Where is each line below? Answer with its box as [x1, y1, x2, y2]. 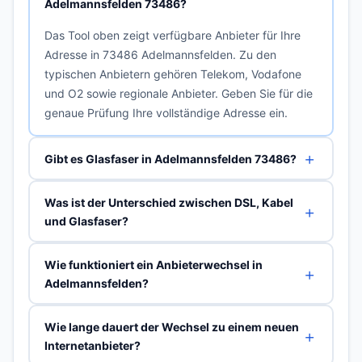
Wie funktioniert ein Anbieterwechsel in [44, 257, 263, 271]
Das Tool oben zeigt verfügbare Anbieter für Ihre [44, 27, 301, 42]
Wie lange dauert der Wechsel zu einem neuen [44, 319, 299, 334]
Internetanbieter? [44, 338, 141, 352]
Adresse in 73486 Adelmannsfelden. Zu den [44, 47, 276, 61]
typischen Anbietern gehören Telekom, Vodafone [44, 66, 301, 81]
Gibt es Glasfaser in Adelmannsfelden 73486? [44, 151, 297, 166]
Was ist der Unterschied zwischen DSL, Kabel [44, 195, 293, 209]
